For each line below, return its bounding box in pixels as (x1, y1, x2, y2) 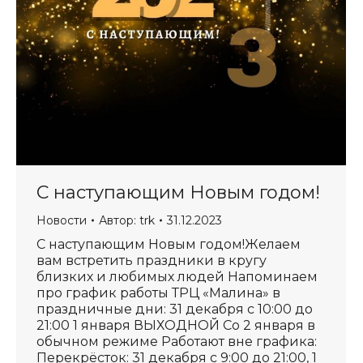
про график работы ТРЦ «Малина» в (36, 285, 280, 301)
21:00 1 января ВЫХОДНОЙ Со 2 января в (36, 318, 315, 333)
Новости (36, 213, 87, 228)
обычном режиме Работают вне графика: (36, 334, 317, 349)
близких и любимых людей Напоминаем (36, 269, 318, 284)
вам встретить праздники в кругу (36, 253, 267, 268)
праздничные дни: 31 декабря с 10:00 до (36, 301, 313, 317)
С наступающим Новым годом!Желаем (36, 237, 301, 252)
